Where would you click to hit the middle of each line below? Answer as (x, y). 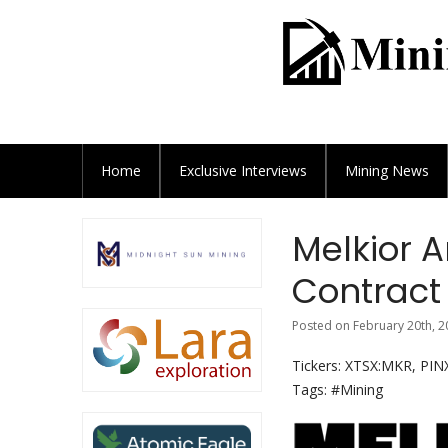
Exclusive (210, 170)
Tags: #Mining (337, 389)
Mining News (387, 170)
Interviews (274, 170)
